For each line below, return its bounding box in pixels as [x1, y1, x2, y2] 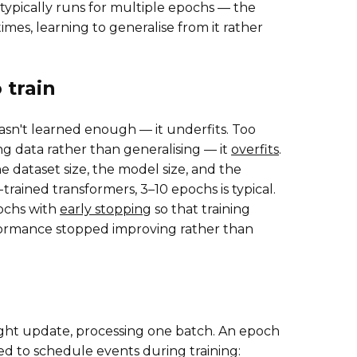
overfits [231, 141, 279, 157]
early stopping [60, 201, 151, 217]
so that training [151, 201, 250, 217]
